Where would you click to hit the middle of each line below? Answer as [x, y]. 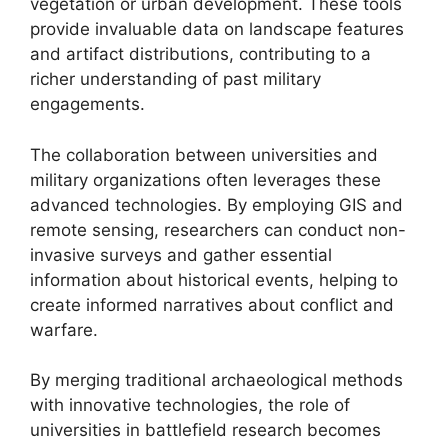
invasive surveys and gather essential [181, 254]
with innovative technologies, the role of [190, 405]
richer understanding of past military [175, 79]
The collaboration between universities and [204, 154]
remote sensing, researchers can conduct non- [218, 229]
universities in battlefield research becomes [205, 430]
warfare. [64, 329]
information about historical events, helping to [214, 279]
